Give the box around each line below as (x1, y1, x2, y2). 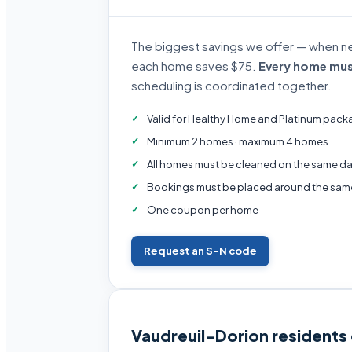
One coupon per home (147, 203, 259, 216)
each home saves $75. (131, 58, 259, 73)
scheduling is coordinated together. (131, 78, 332, 93)
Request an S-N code (144, 244, 258, 257)
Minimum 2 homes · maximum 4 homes (147, 135, 329, 148)
